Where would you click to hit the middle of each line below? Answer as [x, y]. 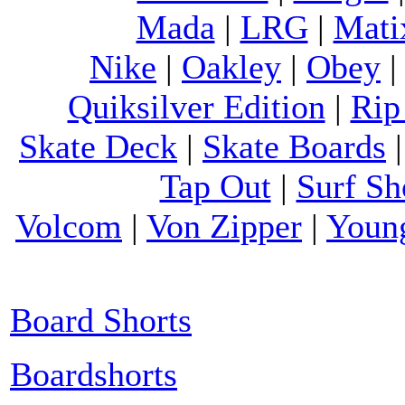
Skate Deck [98, 146]
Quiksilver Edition [196, 106]
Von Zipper [224, 226]
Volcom [69, 226]
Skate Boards [294, 146]
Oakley [231, 66]
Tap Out [215, 186]
